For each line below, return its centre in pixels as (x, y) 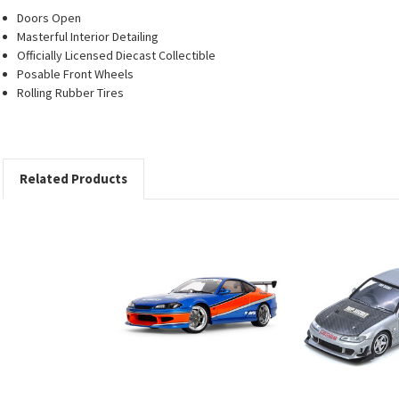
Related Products (73, 178)
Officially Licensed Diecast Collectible (117, 55)
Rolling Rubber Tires (71, 92)
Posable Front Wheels (76, 73)
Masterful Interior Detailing (88, 36)
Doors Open (49, 17)
